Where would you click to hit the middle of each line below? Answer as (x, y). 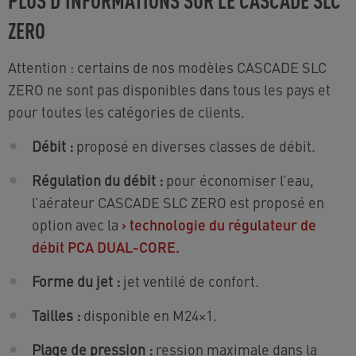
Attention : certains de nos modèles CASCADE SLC (167, 67)
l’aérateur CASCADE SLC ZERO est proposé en (178, 202)
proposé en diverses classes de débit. (194, 145)
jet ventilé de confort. (190, 281)
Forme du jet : (76, 281)
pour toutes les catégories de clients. (126, 111)
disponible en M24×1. (149, 315)
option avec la (77, 224)
